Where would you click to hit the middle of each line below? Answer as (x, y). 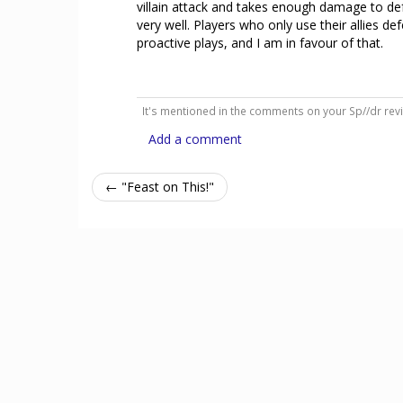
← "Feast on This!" (160, 186)
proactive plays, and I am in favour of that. (260, 43)
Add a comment (195, 139)
